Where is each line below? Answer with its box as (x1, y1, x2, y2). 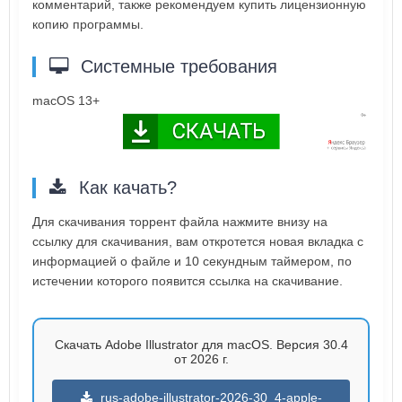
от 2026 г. (173, 351, 229, 366)
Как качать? (74, 177, 177, 197)
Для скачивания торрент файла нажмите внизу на (32, 214, 328, 229)
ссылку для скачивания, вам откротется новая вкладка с (32, 233, 363, 249)
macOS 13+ (32, 93, 100, 109)
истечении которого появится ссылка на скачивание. (32, 273, 343, 288)
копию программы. (32, 17, 144, 32)
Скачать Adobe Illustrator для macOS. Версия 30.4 (54, 336, 348, 352)
